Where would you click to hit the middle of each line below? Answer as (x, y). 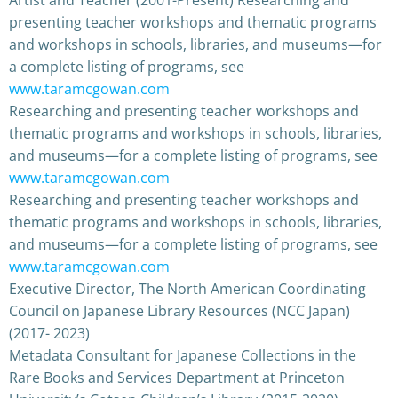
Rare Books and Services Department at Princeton (177, 377)
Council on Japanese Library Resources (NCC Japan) (179, 310)
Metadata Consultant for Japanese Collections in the (183, 355)
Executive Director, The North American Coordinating (187, 288)
